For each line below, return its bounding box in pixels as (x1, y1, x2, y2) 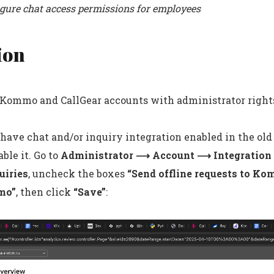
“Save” (73, 185, 106, 198)
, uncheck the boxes (28, 166, 127, 180)
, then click (16, 185, 73, 198)
